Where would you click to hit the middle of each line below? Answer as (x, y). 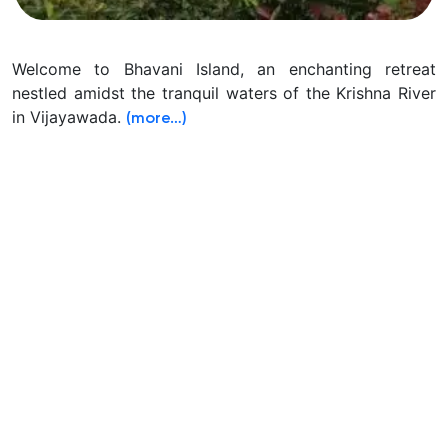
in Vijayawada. (69, 117)
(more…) (156, 119)
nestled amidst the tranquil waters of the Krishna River (224, 93)
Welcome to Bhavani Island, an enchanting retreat (224, 69)
